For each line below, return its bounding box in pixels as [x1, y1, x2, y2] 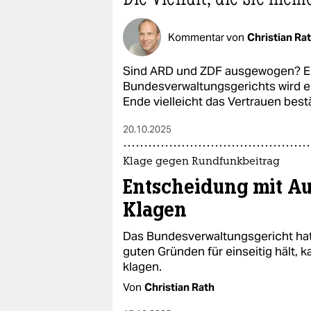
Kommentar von [168, 30, 244, 44]
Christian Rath [144, 280, 215, 294]
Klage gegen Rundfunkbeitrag [123, 157, 280, 167]
